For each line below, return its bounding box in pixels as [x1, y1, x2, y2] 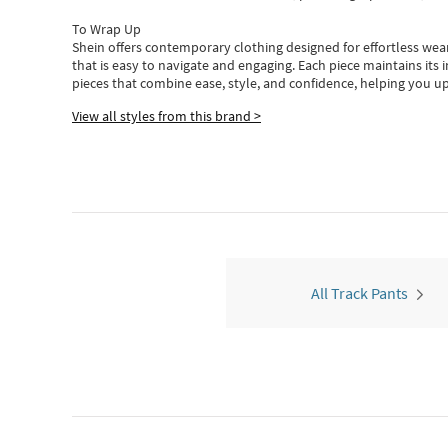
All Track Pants [310, 283, 408, 303]
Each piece [298, 56, 363, 74]
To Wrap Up [72, 20, 141, 38]
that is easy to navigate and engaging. [72, 56, 298, 74]
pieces [72, 74, 109, 92]
